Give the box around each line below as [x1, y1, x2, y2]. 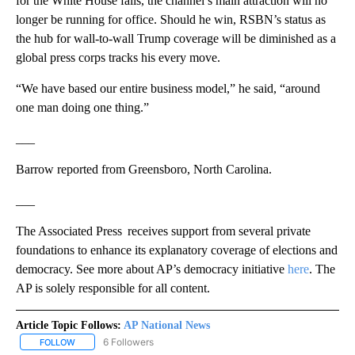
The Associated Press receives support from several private [16, 223, 311, 238]
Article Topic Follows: [16, 319, 121, 331]
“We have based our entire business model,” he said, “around [16, 81, 320, 95]
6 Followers [103, 335, 154, 348]
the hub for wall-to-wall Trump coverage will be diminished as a [16, 31, 336, 45]
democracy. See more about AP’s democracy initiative [16, 261, 288, 276]
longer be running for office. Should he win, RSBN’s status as [16, 12, 326, 26]
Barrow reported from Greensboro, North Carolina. [16, 162, 272, 176]
